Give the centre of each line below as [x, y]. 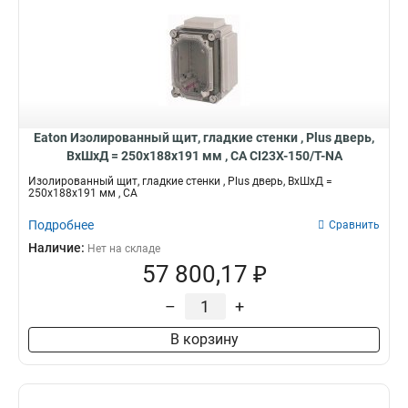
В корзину [204, 339]
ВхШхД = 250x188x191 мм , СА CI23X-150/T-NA [204, 156]
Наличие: [58, 248]
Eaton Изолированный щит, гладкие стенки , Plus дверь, [204, 138]
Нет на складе [124, 249]
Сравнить [354, 225]
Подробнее [61, 225]
